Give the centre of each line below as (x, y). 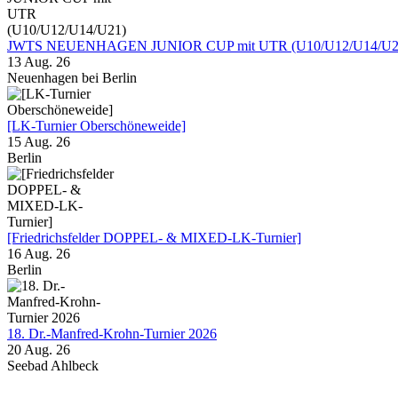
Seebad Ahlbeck (53, 366)
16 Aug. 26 (39, 254)
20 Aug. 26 (39, 350)
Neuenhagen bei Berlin (72, 78)
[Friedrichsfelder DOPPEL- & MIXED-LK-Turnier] (154, 238)
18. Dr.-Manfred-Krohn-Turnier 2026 (112, 334)
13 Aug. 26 (39, 62)
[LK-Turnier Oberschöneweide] (96, 126)
